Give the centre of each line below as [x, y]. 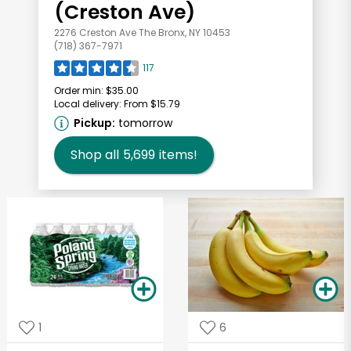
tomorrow [145, 123]
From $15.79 [152, 104]
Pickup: [94, 123]
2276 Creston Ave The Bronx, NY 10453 [142, 33]
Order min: [79, 91]
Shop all [95, 155]
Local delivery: [88, 104]
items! [178, 155]
